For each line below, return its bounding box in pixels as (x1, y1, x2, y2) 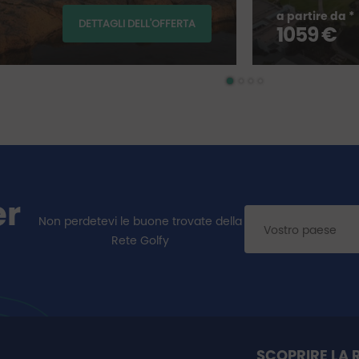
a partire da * (276, 8, 354, 24)
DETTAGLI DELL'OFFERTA (78, 16, 196, 31)
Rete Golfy (111, 232, 169, 248)
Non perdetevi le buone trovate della (38, 213, 242, 229)
